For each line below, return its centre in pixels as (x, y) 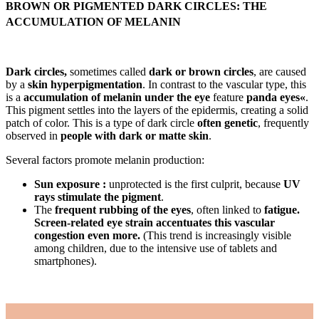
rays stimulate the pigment (98, 197)
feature (230, 97)
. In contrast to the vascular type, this (224, 84)
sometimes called (109, 71)
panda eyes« (276, 97)
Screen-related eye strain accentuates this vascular (155, 222)
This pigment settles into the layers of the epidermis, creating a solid (157, 110)
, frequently (283, 122)
